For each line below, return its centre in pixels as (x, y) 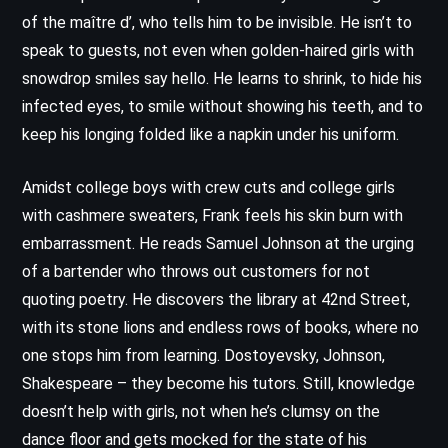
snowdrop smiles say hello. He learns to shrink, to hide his (222, 78)
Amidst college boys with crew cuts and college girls (208, 187)
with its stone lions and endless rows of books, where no (220, 327)
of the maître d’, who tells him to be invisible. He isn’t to (217, 22)
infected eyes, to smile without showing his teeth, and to (222, 106)
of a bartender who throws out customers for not (196, 271)
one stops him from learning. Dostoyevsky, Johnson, (203, 355)
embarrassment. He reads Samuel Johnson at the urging (218, 243)
